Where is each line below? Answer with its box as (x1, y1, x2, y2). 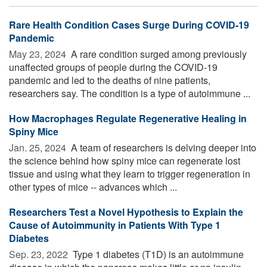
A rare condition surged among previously (69, 46, 247, 61)
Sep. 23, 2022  (9, 247, 70, 261)
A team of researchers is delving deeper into (69, 140, 256, 154)
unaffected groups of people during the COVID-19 (9, 60, 218, 74)
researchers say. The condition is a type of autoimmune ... (9, 86, 250, 100)
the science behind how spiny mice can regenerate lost (9, 153, 240, 167)
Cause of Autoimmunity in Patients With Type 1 (9, 218, 221, 232)
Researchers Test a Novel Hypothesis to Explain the (9, 204, 243, 219)
